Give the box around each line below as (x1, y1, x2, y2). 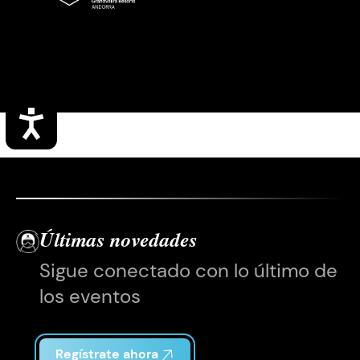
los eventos (39, 284, 141, 309)
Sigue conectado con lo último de (39, 258, 337, 283)
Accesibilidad (47, 108, 154, 132)
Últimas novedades (39, 231, 197, 252)
